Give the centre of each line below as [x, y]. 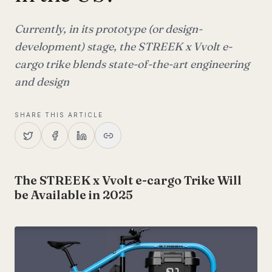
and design [42, 82]
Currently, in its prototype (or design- [108, 29]
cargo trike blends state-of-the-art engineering [132, 64]
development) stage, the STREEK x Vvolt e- [123, 46]
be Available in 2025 [74, 195]
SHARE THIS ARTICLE [59, 115]
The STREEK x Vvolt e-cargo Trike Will [128, 180]
